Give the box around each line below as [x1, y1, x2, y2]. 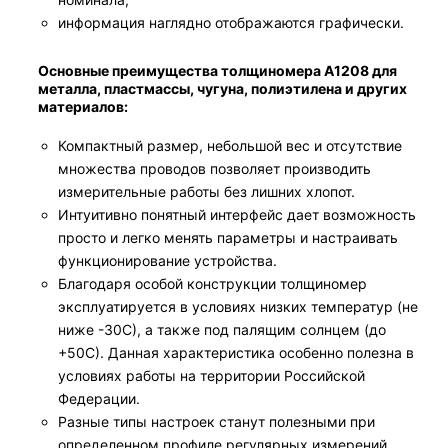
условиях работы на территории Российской [58, 367, 365, 384]
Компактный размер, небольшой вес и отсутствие [58, 137, 402, 154]
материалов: [38, 98, 128, 115]
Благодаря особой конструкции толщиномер [58, 275, 367, 292]
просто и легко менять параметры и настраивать [58, 229, 398, 246]
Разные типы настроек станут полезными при [58, 413, 375, 430]
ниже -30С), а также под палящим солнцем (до [58, 321, 386, 338]
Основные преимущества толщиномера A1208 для [38, 62, 397, 79]
